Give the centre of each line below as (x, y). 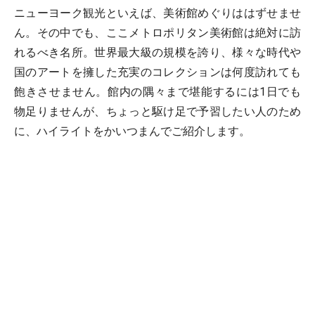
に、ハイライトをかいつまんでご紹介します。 (132, 131)
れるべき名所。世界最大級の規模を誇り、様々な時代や (157, 52)
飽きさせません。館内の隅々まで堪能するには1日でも (157, 92)
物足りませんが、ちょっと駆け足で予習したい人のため (157, 111)
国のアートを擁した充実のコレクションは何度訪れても (157, 72)
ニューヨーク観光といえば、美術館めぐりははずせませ (157, 13)
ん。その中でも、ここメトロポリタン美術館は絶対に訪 (157, 33)
